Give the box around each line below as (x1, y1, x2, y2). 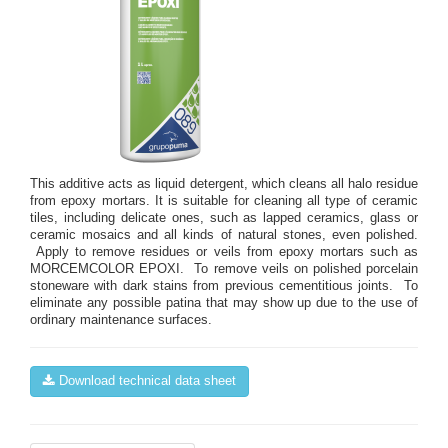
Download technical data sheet (55, 374, 236, 389)
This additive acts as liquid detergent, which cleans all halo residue (30, 177, 418, 192)
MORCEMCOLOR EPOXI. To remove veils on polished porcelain (30, 262, 418, 277)
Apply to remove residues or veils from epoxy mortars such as (30, 245, 418, 260)
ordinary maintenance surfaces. (30, 313, 212, 328)
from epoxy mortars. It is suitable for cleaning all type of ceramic (30, 194, 418, 209)
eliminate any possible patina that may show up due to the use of (30, 296, 418, 311)
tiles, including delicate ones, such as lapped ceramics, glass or (30, 211, 418, 226)
